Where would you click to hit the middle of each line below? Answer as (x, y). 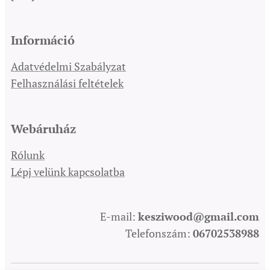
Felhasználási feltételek (67, 83)
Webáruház (43, 129)
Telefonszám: (159, 234)
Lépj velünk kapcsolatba (68, 172)
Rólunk (28, 155)
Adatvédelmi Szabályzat (68, 67)
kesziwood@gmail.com (199, 217)
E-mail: (119, 217)
